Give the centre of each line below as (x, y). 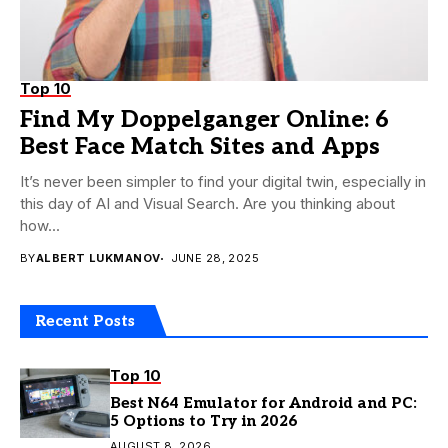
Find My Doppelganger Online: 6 (204, 120)
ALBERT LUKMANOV (98, 258)
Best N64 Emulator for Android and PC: (263, 403)
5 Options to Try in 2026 (204, 421)
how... (40, 226)
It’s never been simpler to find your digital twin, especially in (223, 182)
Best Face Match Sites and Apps (200, 147)
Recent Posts (85, 321)
